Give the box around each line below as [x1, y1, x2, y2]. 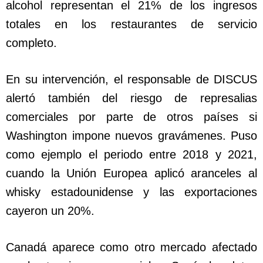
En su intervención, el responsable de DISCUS [6, 73, 257, 86]
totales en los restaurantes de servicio [6, 18, 257, 31]
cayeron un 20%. [6, 204, 95, 218]
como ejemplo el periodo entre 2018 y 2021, [6, 148, 257, 161]
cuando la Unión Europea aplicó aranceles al [6, 167, 257, 180]
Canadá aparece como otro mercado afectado [6, 241, 257, 254]
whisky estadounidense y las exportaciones [6, 186, 257, 199]
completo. [6, 36, 57, 50]
